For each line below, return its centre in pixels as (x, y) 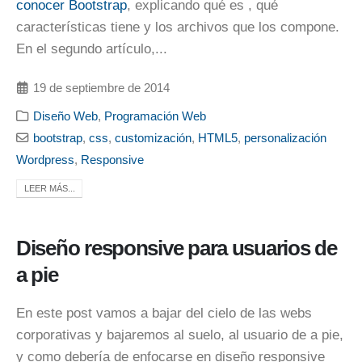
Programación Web (156, 116)
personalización (286, 137)
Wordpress (45, 159)
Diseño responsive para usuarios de (177, 248)
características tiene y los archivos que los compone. (178, 27)
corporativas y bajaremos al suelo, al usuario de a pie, (180, 335)
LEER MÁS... (49, 188)
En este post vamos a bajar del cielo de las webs (164, 313)
